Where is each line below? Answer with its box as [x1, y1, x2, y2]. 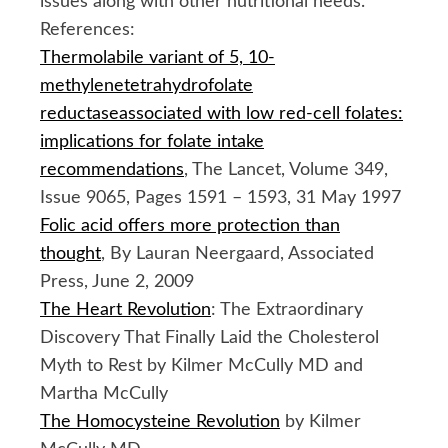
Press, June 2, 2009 [40, 272, 194, 291]
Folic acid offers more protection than [40, 216, 340, 235]
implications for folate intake [40, 132, 264, 151]
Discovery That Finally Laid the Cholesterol [40, 328, 379, 347]
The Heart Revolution [40, 300, 211, 319]
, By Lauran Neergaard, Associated [101, 244, 374, 263]
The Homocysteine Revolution [40, 412, 280, 431]
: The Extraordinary [211, 300, 363, 319]
